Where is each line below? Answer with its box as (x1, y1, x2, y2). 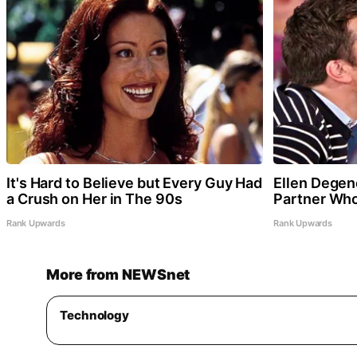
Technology (60, 307, 129, 323)
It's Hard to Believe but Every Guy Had (6, 174, 263, 191)
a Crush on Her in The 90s (6, 190, 182, 207)
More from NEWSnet (46, 265, 190, 283)
